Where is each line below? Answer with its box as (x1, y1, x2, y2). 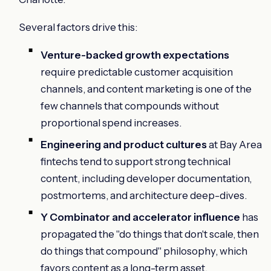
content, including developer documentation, (41, 172, 252, 184)
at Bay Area (207, 138, 262, 151)
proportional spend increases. (41, 116, 181, 129)
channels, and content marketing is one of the (41, 82, 252, 95)
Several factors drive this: (19, 21, 137, 33)
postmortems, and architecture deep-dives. (41, 189, 247, 201)
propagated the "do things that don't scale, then (41, 227, 259, 240)
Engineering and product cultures (41, 138, 207, 151)
